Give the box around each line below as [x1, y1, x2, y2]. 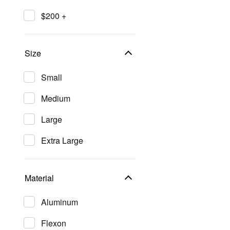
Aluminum [41, 196, 78, 208]
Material [25, 172, 54, 184]
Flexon [41, 217, 66, 229]
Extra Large [41, 135, 83, 146]
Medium [41, 92, 70, 104]
